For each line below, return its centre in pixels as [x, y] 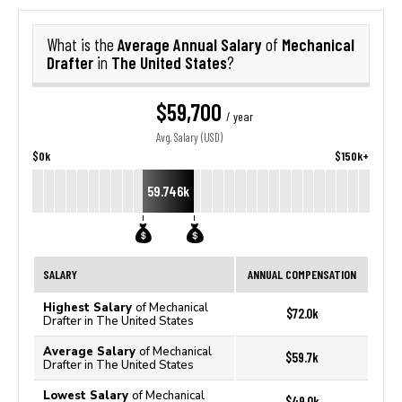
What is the [82, 45]
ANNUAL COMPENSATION [302, 274]
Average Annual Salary [192, 44]
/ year [239, 117]
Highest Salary [89, 307]
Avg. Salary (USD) [189, 138]
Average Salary [91, 351]
